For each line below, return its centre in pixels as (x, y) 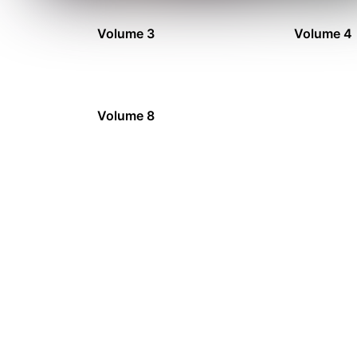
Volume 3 (126, 33)
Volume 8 (126, 116)
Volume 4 (324, 33)
